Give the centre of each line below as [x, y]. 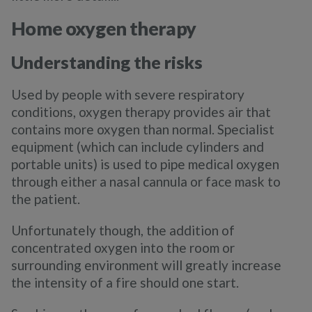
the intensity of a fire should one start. [125, 282]
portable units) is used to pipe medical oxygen [145, 164]
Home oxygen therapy [104, 28]
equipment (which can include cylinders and [138, 147]
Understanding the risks [107, 62]
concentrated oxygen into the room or [123, 248]
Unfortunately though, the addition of [123, 230]
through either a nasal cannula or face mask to [146, 181]
